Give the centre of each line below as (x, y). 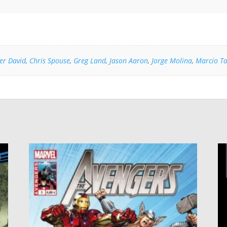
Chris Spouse (50, 61)
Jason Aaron (129, 61)
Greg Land (90, 61)
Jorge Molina (172, 61)
